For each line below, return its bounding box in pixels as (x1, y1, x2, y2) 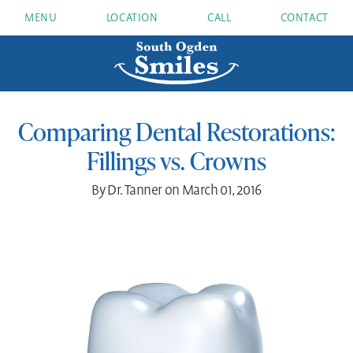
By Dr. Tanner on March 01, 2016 (91, 183, 262, 199)
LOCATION (106, 11, 158, 24)
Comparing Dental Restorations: (17, 114, 336, 148)
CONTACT (280, 11, 329, 24)
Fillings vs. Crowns (87, 143, 266, 177)
